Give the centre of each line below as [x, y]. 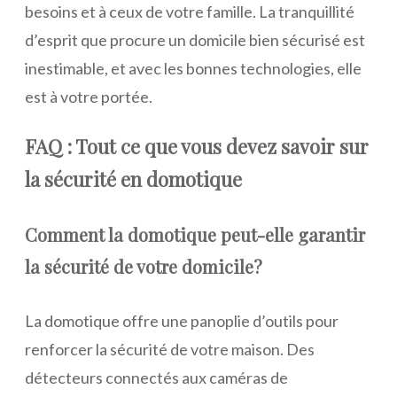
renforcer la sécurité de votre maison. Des [170, 349]
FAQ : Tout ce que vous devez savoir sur [197, 146]
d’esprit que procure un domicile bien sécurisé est [195, 39]
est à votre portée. [89, 96]
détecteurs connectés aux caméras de [156, 377]
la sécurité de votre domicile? [144, 267]
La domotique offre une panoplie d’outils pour [182, 320]
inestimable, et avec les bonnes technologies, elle [193, 68]
